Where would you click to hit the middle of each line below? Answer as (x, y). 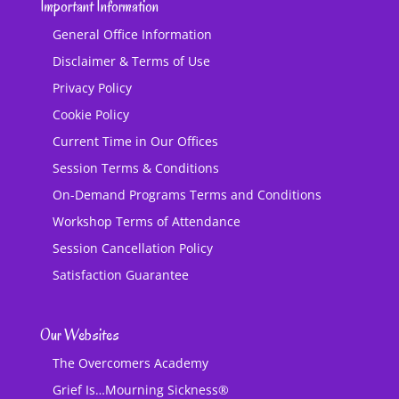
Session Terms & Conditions (135, 168)
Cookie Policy (90, 115)
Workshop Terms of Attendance (146, 222)
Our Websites (79, 336)
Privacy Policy (92, 88)
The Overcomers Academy (130, 363)
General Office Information (132, 35)
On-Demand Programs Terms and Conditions (187, 195)
